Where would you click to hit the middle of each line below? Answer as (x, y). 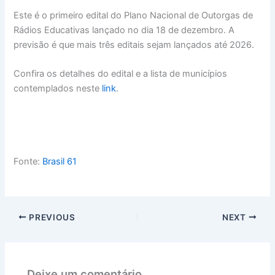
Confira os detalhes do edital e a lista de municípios (121, 73)
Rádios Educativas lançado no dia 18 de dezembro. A (124, 30)
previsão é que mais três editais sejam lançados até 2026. (134, 45)
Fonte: (28, 161)
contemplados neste (58, 88)
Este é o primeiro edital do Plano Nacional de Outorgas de (134, 15)
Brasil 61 (60, 161)
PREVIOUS (51, 217)
